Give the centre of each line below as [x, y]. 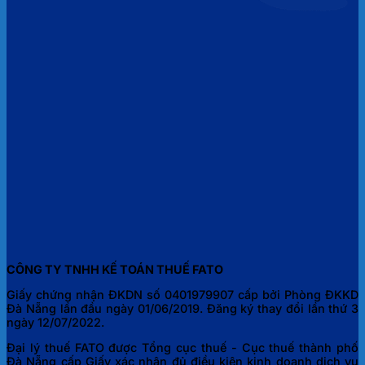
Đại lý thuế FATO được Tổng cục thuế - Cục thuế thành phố [182, 348]
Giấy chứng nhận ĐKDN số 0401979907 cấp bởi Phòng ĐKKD [182, 294]
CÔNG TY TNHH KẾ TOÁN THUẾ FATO [115, 269]
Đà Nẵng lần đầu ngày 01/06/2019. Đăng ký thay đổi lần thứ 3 [182, 308]
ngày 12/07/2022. [55, 322]
